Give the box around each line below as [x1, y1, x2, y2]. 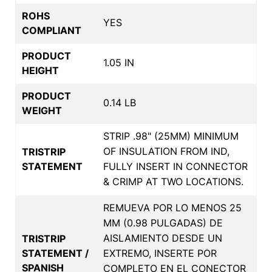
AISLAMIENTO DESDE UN [103, 231, 222, 244]
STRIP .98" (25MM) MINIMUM [103, 129, 239, 142]
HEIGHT [22, 64, 59, 76]
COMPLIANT [22, 24, 81, 36]
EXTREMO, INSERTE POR [103, 246, 217, 259]
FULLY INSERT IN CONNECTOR [103, 160, 248, 172]
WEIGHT [22, 104, 62, 117]
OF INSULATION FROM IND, [103, 144, 229, 157]
